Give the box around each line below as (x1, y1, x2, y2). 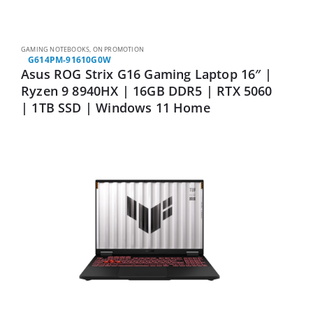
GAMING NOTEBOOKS (21, 45, 90, 54)
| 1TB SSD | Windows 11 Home (21, 99, 210, 117)
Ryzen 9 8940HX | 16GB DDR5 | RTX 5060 (21, 82, 272, 100)
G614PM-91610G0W (28, 54, 111, 66)
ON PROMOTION (92, 45, 145, 54)
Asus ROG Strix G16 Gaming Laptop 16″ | (21, 66, 272, 83)
